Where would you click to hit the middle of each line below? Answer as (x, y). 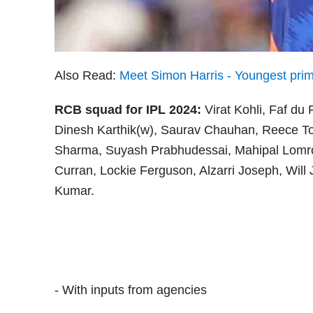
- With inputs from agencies (131, 290)
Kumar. (76, 190)
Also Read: (87, 75)
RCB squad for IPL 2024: (128, 109)
